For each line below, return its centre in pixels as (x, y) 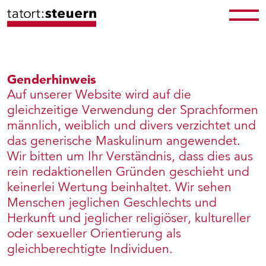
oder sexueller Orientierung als (94, 233)
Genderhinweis (52, 79)
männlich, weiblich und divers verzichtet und (132, 125)
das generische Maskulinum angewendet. (124, 141)
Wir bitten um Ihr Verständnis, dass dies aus (130, 156)
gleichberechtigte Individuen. (90, 249)
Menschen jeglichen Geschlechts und (112, 202)
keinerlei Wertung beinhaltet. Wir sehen (119, 187)
